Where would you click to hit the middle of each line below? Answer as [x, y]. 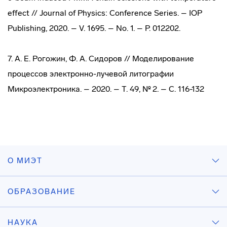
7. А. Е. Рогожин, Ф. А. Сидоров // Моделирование [101, 59]
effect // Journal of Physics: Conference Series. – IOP [105, 13]
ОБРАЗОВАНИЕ [42, 192]
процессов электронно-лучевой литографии [91, 74]
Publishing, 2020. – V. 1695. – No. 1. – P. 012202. [94, 28]
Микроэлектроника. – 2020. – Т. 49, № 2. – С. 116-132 [106, 89]
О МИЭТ [25, 161]
